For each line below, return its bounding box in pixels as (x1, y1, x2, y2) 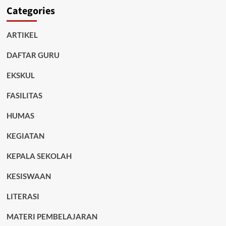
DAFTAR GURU (6, 50, 60, 60)
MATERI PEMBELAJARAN (6, 212, 97, 221)
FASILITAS (6, 91, 42, 100)
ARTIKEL (6, 30, 38, 39)
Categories (6, 4, 55, 18)
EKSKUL (6, 71, 35, 80)
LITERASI (6, 192, 39, 201)
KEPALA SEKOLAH (6, 151, 72, 160)
